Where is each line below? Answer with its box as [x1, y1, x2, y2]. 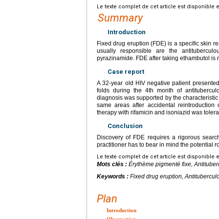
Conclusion [108, 122, 143, 130]
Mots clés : [97, 160, 129, 168]
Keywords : [97, 173, 130, 180]
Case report [108, 67, 144, 75]
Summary [98, 11, 143, 24]
